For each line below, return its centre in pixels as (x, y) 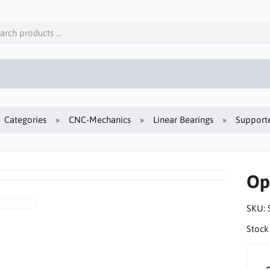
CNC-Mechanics (100, 119)
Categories (26, 119)
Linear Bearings (184, 119)
